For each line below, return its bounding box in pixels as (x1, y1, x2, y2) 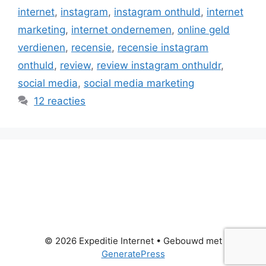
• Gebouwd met (153, 235, 222, 246)
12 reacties (34, 94, 86, 107)
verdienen (18, 41, 65, 53)
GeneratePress (101, 248, 165, 259)
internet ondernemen (71, 23, 172, 36)
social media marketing (84, 77, 194, 89)
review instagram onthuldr (97, 59, 221, 71)
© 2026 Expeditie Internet (44, 235, 154, 246)
